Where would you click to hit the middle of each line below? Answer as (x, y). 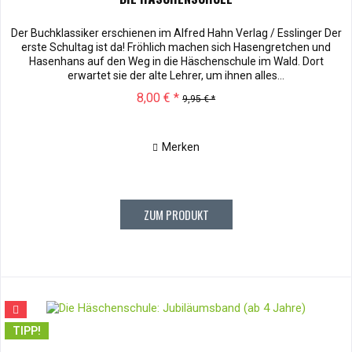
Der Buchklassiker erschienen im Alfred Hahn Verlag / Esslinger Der (176, 33)
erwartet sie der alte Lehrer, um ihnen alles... (176, 75)
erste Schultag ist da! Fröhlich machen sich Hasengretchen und (176, 47)
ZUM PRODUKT (176, 214)
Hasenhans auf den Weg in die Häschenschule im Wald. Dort (176, 61)
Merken (181, 147)
